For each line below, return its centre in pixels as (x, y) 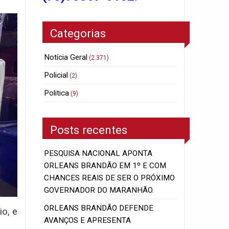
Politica (57, 93)
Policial (56, 75)
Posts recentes (89, 130)
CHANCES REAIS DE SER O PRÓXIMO (110, 178)
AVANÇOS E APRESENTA (88, 221)
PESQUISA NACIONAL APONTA (98, 154)
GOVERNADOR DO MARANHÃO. (99, 190)
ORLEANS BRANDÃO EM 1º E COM (105, 166)
